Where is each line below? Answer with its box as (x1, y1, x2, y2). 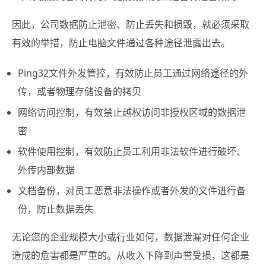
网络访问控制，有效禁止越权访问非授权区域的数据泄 (18, 105, 246, 119)
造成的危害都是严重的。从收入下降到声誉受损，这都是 (12, 248, 249, 262)
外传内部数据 (18, 163, 75, 176)
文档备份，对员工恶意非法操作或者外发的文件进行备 (18, 183, 246, 197)
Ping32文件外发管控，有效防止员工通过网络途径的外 (18, 66, 248, 80)
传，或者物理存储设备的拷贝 (18, 84, 141, 98)
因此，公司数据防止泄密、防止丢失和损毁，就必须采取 (12, 17, 249, 31)
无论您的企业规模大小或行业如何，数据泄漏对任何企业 (12, 230, 249, 243)
